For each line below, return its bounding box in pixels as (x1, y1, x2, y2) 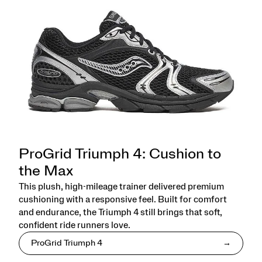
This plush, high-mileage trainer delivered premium (19, 181, 224, 191)
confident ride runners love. (19, 220, 130, 230)
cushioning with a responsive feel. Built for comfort (19, 194, 227, 204)
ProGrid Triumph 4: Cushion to (19, 147, 221, 161)
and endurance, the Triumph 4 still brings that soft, (19, 207, 222, 217)
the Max (19, 164, 73, 178)
